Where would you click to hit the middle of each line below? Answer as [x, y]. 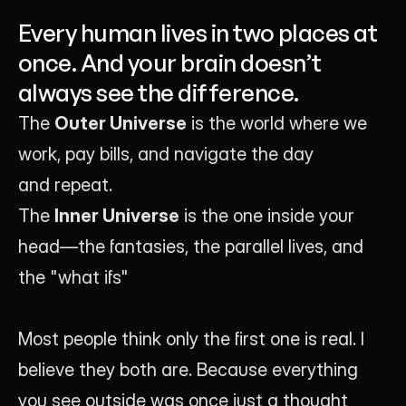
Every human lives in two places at [198, 33]
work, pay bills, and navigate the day [166, 154]
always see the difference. [159, 92]
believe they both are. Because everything [188, 370]
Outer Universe [121, 123]
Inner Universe [117, 216]
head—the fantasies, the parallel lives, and [191, 246]
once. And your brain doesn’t [170, 63]
